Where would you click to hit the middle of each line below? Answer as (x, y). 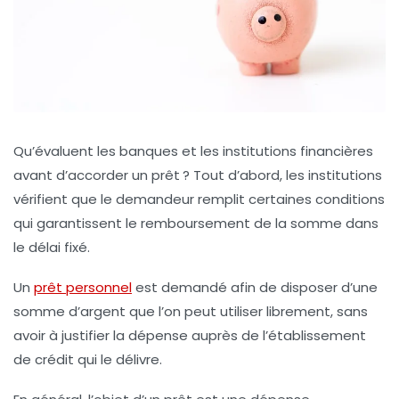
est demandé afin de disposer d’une (255, 287)
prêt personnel (83, 287)
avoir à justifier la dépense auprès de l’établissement (190, 335)
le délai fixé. (52, 247)
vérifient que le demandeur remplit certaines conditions (199, 199)
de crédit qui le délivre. (88, 359)
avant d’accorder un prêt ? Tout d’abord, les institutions (198, 175)
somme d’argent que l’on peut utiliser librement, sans (191, 311)
